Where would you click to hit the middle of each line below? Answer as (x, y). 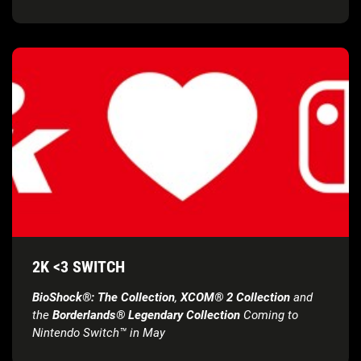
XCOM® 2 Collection (235, 297)
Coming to (269, 315)
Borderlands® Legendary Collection (145, 315)
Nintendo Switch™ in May (99, 332)
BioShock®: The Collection (104, 297)
